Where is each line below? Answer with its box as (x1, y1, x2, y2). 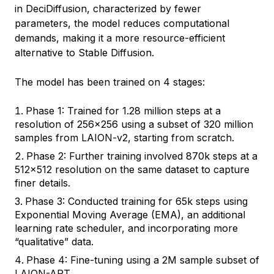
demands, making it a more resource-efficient (15, 31, 225, 44)
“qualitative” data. (15, 235, 94, 248)
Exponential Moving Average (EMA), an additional (15, 208, 245, 221)
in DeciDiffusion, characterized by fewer (15, 2, 201, 15)
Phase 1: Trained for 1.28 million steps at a (26, 104, 221, 117)
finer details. (15, 176, 70, 189)
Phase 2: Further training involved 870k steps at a (26, 149, 257, 162)
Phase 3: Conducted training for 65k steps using (25, 194, 248, 207)
